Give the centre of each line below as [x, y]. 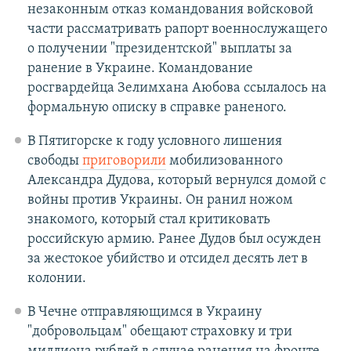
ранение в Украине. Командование [140, 69]
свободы [53, 161]
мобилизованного [224, 161]
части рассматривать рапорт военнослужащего [177, 30]
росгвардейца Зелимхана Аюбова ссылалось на [177, 89]
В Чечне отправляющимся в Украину [144, 313]
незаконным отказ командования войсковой [170, 10]
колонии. [56, 279]
